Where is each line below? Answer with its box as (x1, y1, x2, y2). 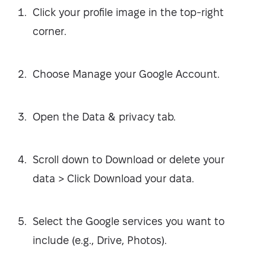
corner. (33, 25, 66, 37)
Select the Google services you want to (33, 215, 224, 227)
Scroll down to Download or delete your (33, 153, 224, 165)
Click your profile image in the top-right (33, 6, 224, 18)
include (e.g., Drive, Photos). (33, 234, 167, 246)
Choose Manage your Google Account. (33, 68, 220, 80)
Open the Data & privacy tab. (33, 110, 176, 122)
